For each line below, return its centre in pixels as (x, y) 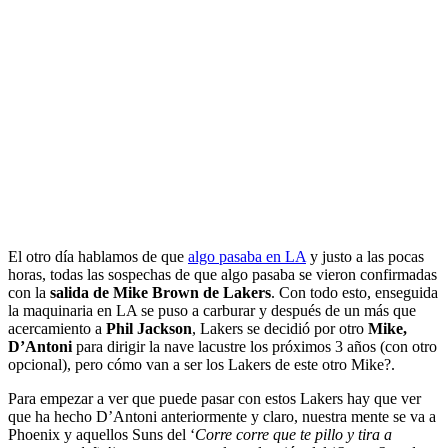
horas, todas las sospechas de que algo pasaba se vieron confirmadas (222, 274)
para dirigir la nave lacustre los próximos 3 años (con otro (254, 346)
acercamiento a (57, 328)
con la (29, 292)
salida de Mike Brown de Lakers (160, 292)
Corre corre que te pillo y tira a (293, 434)
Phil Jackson (149, 328)
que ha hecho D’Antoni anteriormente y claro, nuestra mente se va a (222, 416)
